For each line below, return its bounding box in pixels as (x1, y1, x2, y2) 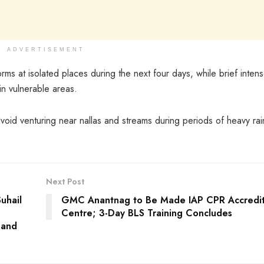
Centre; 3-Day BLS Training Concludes (61, 206, 232, 220)
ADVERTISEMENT (6, 46, 85, 52)
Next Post (45, 175, 84, 187)
